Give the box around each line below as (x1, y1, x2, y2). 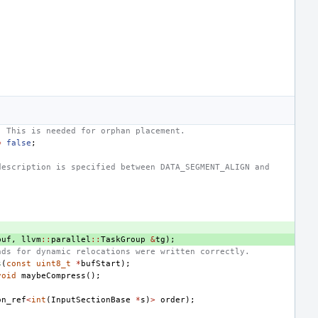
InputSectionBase (51, 295, 131, 305)
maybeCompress (21, 270, 86, 280)
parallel (51, 234, 91, 244)
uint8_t (36, 258, 71, 268)
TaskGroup (101, 234, 146, 244)
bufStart (81, 258, 121, 268)
